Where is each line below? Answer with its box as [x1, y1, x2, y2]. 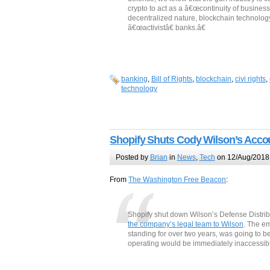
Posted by [115, 152, 150, 162]
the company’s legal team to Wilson [128, 220, 243, 229]
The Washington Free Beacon [128, 175, 226, 184]
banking [121, 75, 148, 84]
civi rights [235, 75, 266, 84]
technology [121, 84, 157, 93]
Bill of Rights [151, 75, 192, 84]
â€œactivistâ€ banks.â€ [128, 24, 206, 33]
